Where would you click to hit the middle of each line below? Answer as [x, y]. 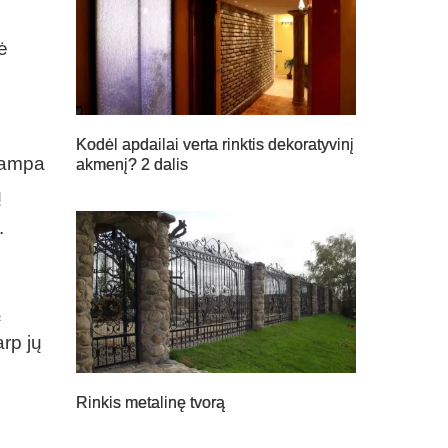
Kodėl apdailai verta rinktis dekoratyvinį [215, 144]
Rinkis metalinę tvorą [150, 403]
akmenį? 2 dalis [132, 164]
